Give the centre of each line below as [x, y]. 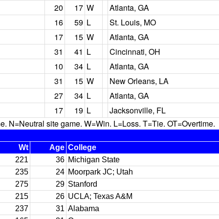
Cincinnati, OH [135, 52]
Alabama [84, 208]
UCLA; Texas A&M [100, 196]
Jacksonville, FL [138, 110]
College [82, 147]
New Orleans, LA [139, 81]
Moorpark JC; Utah [100, 172]
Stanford [83, 184]
